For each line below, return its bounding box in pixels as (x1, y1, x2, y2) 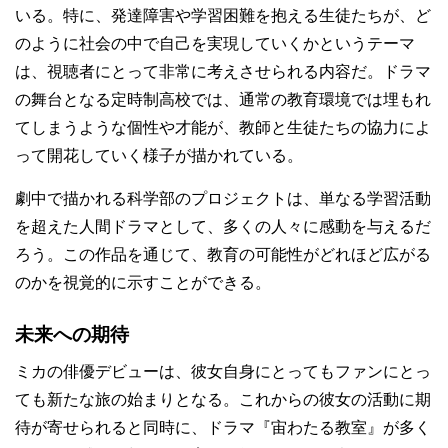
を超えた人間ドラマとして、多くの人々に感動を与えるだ (15, 218, 431, 235)
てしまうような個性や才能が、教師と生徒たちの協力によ (15, 119, 431, 136)
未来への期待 (15, 324, 129, 345)
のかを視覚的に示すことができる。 (15, 274, 271, 291)
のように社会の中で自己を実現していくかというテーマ (15, 35, 415, 52)
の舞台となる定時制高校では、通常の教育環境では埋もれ (15, 91, 431, 108)
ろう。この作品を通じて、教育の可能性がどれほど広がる (15, 246, 431, 263)
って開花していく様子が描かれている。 (15, 147, 303, 164)
